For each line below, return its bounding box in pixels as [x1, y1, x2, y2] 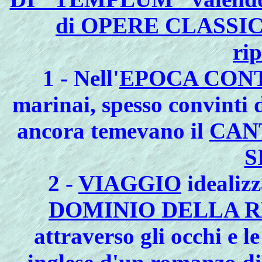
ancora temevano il [16, 118, 209, 143]
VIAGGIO [78, 171, 181, 196]
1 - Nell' [43, 65, 119, 91]
